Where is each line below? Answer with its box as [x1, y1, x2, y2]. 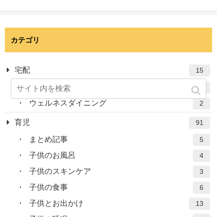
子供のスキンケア [29, 167, 91, 176]
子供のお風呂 [29, 151, 76, 160]
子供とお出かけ [29, 199, 83, 208]
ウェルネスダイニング [29, 99, 107, 108]
